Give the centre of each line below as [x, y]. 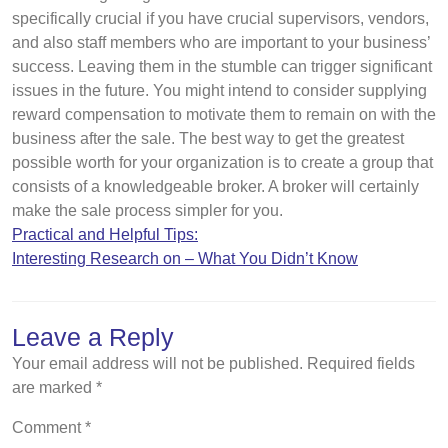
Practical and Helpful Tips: [105, 234]
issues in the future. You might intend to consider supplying [219, 90]
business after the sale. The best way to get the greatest [208, 138]
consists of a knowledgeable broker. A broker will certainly [215, 186]
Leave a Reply [93, 337]
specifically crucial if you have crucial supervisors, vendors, [220, 18]
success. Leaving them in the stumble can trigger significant [222, 66]
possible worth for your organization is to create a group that [222, 162]
